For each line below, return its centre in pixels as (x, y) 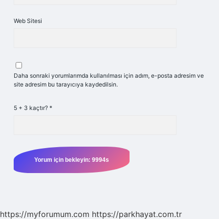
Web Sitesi (28, 21)
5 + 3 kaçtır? (32, 108)
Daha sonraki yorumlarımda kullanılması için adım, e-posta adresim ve (109, 76)
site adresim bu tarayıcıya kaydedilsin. (66, 84)
